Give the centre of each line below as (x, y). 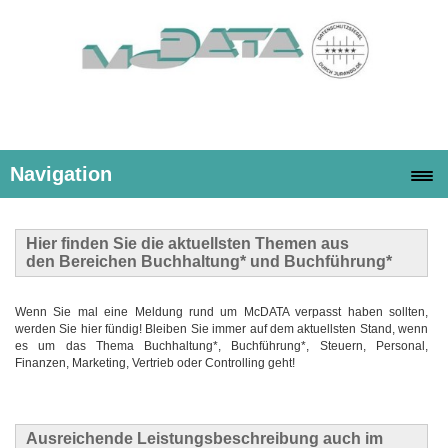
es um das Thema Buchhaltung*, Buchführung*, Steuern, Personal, (221, 346)
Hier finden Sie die (95, 243)
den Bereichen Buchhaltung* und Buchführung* (211, 261)
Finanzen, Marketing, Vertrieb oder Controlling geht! (155, 363)
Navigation (61, 174)
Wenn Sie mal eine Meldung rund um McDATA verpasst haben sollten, (221, 312)
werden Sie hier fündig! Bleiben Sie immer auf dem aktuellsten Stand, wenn (221, 329)
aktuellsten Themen (240, 243)
